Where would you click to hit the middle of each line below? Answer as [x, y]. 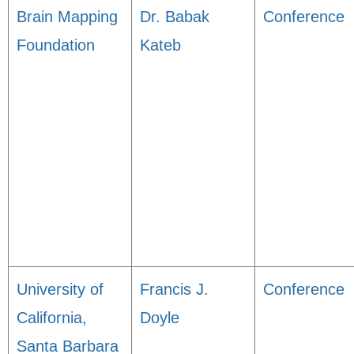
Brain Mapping [67, 17]
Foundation [56, 45]
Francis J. [174, 289]
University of [60, 289]
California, [52, 318]
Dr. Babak [175, 17]
